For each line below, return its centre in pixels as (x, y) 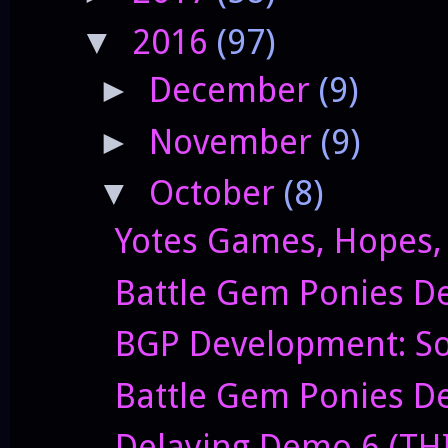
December (233, 90)
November (234, 141)
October (216, 193)
